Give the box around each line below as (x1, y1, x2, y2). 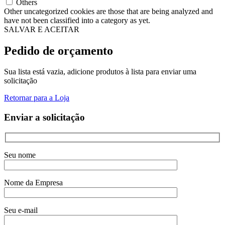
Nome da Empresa (4, 178, 63, 187)
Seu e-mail (4, 205, 38, 214)
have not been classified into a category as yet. (4, 16, 150, 25)
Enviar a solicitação (4, 112, 85, 123)
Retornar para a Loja (4, 93, 69, 102)
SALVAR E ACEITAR (4, 25, 79, 34)
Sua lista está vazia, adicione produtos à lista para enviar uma (4, 67, 196, 76)
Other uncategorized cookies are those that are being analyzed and (4, 7, 213, 16)
